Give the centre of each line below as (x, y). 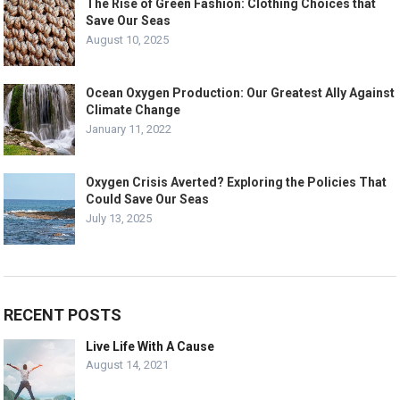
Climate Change (133, 109)
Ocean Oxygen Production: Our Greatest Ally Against (241, 92)
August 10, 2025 (128, 39)
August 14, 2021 (128, 364)
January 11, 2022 (129, 129)
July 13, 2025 (119, 218)
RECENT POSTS (63, 314)
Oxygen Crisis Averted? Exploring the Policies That (237, 182)
